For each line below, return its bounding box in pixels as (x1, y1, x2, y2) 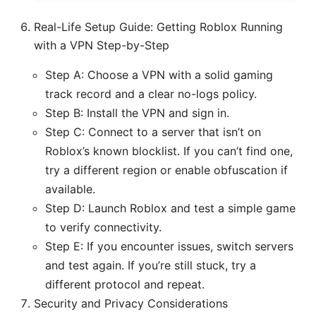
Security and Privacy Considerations (34, 296, 228, 311)
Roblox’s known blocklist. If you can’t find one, (45, 144, 293, 159)
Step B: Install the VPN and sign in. (45, 106, 229, 121)
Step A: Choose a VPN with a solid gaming (45, 68, 273, 83)
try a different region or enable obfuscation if (45, 163, 288, 178)
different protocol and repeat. (45, 277, 205, 292)
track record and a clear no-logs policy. (45, 87, 257, 102)
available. (45, 182, 95, 197)
